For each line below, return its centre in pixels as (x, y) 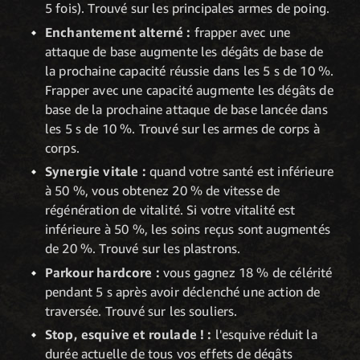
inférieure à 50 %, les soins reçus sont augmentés (188, 229)
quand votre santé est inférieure (240, 172)
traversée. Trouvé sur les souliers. (141, 311)
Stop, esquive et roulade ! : (130, 335)
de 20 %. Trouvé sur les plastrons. (143, 249)
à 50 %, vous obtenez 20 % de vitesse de (163, 191)
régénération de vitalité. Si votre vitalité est (170, 210)
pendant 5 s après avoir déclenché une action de (183, 291)
